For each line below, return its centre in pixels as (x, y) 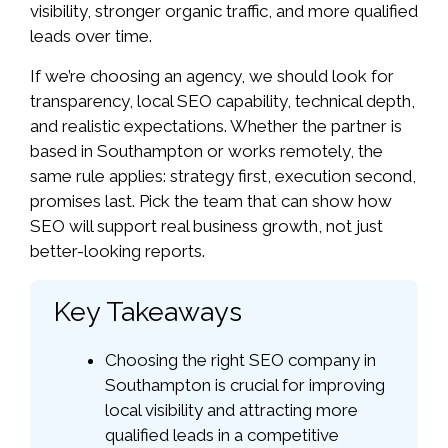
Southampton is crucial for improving (245, 384)
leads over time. (91, 36)
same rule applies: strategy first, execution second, (223, 176)
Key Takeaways (148, 311)
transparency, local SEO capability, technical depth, (222, 101)
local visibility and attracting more (231, 409)
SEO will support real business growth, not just (206, 226)
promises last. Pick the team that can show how (211, 201)
